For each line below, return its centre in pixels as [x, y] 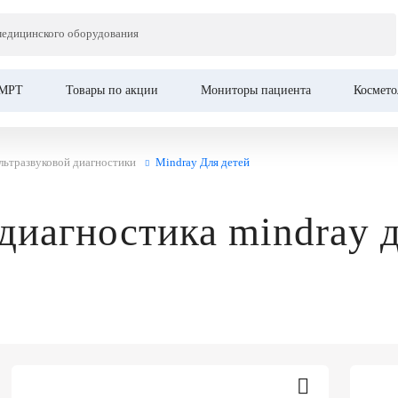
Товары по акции [112, 90]
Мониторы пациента [256, 90]
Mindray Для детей [203, 162]
